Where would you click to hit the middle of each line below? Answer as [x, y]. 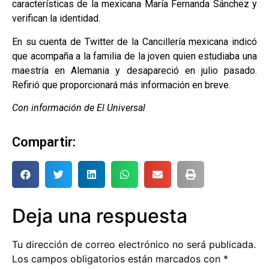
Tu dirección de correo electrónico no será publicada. [134, 245]
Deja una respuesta [100, 216]
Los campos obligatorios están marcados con [118, 259]
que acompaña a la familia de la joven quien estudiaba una [134, 56]
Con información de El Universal [79, 107]
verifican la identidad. [56, 19]
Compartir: [44, 142]
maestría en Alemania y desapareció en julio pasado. [134, 70]
